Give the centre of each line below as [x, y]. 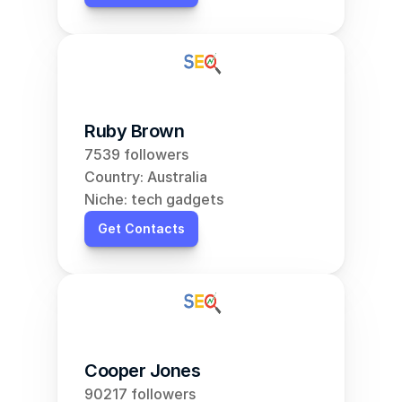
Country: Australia [146, 177]
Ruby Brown [134, 131]
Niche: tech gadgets [154, 199]
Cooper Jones [142, 371]
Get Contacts [141, 228]
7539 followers [136, 154]
